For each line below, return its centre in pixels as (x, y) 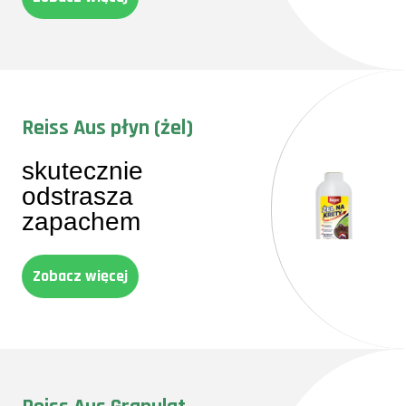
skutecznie (82, 171)
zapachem (81, 222)
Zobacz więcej (80, 276)
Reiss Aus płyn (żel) (107, 128)
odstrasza (77, 196)
